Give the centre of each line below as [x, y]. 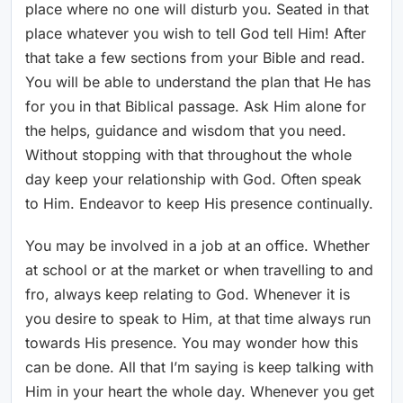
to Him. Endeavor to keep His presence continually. [199, 204]
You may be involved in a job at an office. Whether [197, 246]
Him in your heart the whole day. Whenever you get [200, 392]
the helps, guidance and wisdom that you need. [186, 131]
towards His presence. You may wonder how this [192, 343]
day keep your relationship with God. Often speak [193, 179]
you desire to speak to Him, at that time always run [198, 319]
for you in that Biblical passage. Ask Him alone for [196, 107]
